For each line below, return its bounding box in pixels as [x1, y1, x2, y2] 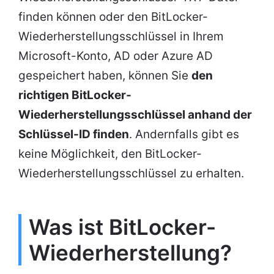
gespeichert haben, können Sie [18, 68, 191, 83]
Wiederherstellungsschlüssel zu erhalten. [18, 166, 244, 181]
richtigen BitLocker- [18, 88, 131, 103]
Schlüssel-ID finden [18, 127, 129, 142]
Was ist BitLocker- [29, 214, 216, 240]
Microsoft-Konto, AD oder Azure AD [18, 49, 213, 64]
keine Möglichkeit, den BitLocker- [18, 147, 202, 161]
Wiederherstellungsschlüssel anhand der [18, 108, 252, 122]
